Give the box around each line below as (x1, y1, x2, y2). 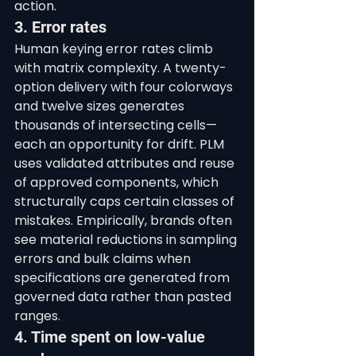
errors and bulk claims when (14, 250, 194, 268)
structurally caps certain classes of (14, 192, 238, 211)
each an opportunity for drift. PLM (14, 135, 227, 153)
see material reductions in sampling (14, 230, 240, 249)
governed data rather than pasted (14, 288, 234, 306)
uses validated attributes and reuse (14, 154, 238, 172)
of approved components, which (14, 173, 222, 192)
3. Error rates (14, 17, 106, 37)
